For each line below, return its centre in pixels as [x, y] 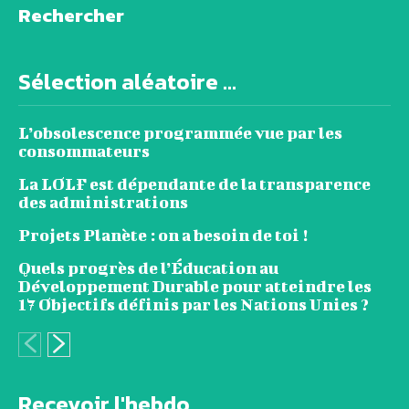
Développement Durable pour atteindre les [195, 287]
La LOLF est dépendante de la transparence [194, 184]
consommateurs [84, 152]
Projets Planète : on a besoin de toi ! [163, 236]
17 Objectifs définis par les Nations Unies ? [194, 305]
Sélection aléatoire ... [127, 82]
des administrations [103, 203]
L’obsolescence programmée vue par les [180, 133]
